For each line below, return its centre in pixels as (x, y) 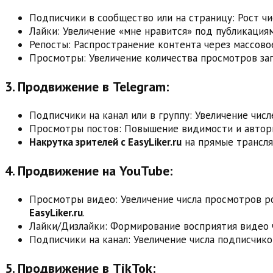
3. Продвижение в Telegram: (87, 86)
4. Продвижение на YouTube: (89, 170)
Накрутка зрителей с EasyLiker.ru (105, 142)
